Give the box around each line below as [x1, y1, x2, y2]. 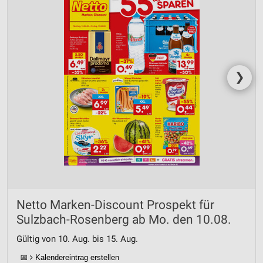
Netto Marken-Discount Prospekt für [16, 197, 214, 212]
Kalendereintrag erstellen [33, 252, 119, 262]
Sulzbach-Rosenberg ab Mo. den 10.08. [16, 212, 231, 227]
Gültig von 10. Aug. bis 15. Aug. [16, 233, 138, 244]
